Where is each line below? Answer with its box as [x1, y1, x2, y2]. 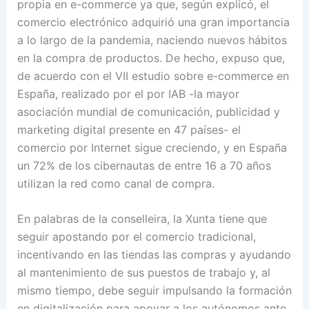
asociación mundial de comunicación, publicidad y [17, 104, 280, 119]
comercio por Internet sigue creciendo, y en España [17, 140, 287, 154]
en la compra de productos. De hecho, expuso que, [17, 50, 285, 65]
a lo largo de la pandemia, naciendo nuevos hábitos [17, 32, 287, 47]
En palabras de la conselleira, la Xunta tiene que [17, 212, 267, 226]
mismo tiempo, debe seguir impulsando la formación [17, 283, 292, 298]
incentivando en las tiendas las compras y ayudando [17, 248, 291, 262]
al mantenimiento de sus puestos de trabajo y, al [17, 266, 270, 280]
